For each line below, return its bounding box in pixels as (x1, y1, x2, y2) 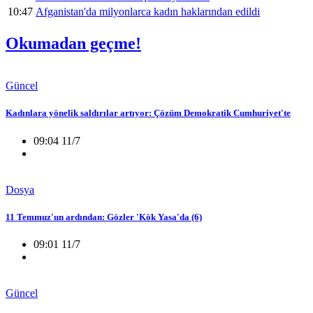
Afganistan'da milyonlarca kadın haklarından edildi (36, 6, 260, 18)
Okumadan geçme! (6, 34, 141, 53)
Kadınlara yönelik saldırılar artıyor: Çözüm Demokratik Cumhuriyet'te (6, 108, 291, 119)
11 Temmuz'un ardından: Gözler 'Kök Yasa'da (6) (6, 211, 202, 222)
